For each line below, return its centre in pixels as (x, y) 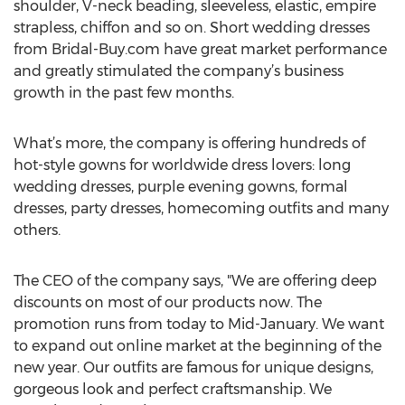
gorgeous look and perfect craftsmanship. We (173, 389)
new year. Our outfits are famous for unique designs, (193, 367)
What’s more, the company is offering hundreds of (189, 143)
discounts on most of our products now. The (168, 302)
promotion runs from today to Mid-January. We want (199, 324)
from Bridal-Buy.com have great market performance (200, 49)
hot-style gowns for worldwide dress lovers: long (182, 165)
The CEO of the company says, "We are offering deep (195, 281)
